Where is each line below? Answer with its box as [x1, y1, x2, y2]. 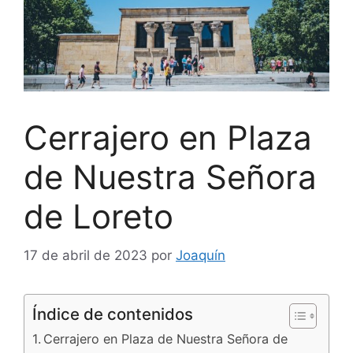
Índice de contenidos [32, 303, 193, 324]
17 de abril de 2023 [24, 247, 147, 263]
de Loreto [24, 196, 173, 237]
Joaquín [176, 247, 225, 263]
